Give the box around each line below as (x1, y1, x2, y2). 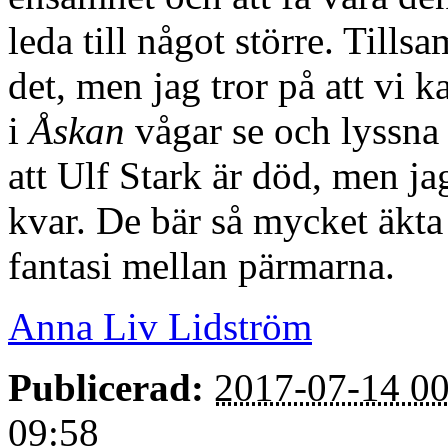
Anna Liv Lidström (8, 304, 312, 348)
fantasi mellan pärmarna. (8, 243, 395, 287)
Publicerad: (8, 365, 204, 409)
